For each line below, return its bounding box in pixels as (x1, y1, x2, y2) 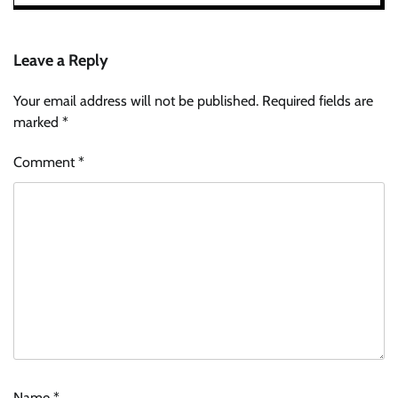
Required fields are (262, 92, 373, 109)
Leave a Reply (13, 50, 108, 70)
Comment (13, 153, 78, 171)
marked (13, 113, 62, 131)
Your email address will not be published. (13, 92, 259, 109)
